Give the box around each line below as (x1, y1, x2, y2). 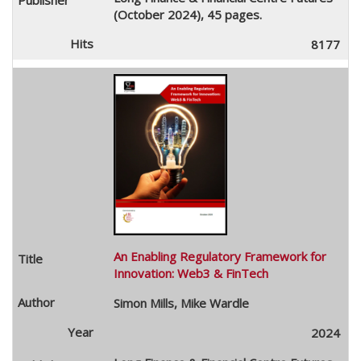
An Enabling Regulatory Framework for (113, 247, 326, 264)
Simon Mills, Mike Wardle (113, 294, 249, 311)
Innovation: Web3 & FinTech (113, 264, 268, 281)
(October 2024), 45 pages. (113, 6, 262, 23)
